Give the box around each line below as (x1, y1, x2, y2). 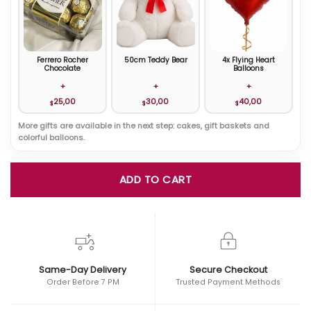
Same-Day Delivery (39, 263, 126, 276)
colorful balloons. (18, 131, 85, 143)
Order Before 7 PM (46, 276, 119, 287)
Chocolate (44, 63, 81, 74)
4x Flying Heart (222, 55, 275, 66)
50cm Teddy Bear (124, 55, 187, 66)
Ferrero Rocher (37, 55, 88, 66)
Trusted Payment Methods (176, 276, 280, 287)
